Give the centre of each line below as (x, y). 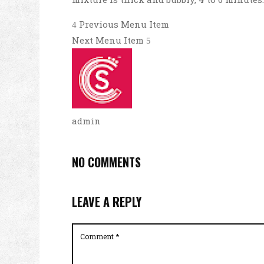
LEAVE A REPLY (107, 202)
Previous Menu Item (123, 24)
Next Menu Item (109, 40)
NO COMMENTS (106, 162)
